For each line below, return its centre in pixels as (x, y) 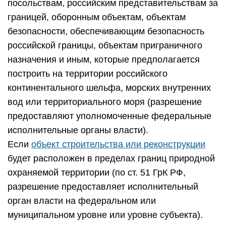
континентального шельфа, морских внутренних (109, 88)
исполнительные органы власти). (78, 130)
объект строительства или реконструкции (118, 144)
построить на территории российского (88, 74)
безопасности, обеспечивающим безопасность (106, 31)
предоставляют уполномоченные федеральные (109, 116)
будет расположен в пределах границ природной (111, 158)
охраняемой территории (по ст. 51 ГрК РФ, (97, 173)
